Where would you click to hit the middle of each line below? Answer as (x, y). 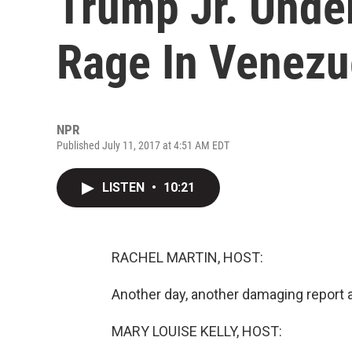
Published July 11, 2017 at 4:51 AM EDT (143, 145)
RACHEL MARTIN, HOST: (187, 257)
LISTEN (125, 187)
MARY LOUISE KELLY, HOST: (197, 331)
